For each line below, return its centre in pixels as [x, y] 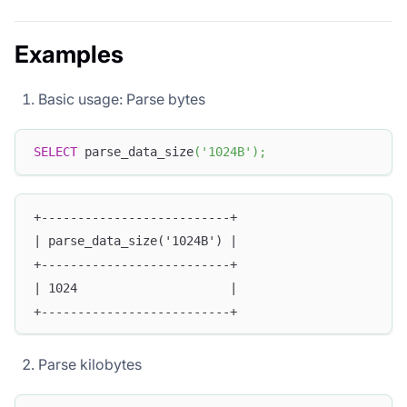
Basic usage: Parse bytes [122, 99]
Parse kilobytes [90, 365]
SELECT [55, 152]
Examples [69, 54]
